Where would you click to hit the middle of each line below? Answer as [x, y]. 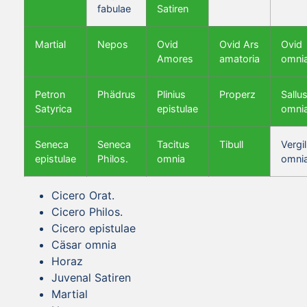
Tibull [231, 144]
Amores [175, 58]
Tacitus [173, 144]
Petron [50, 94]
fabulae [114, 8]
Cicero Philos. [87, 211]
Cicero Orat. [83, 195]
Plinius [171, 94]
